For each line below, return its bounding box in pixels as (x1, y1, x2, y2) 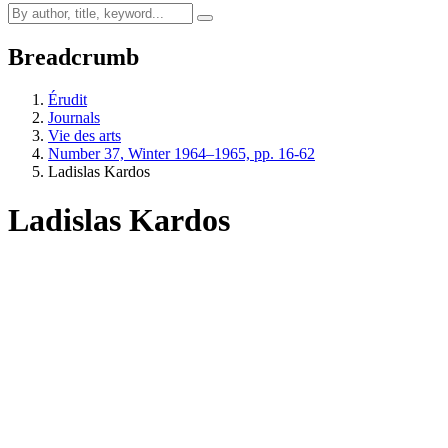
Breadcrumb (8, 43, 139, 70)
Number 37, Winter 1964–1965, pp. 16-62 (48, 144, 315, 162)
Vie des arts (48, 126, 121, 144)
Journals (48, 108, 100, 126)
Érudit (48, 90, 87, 108)
